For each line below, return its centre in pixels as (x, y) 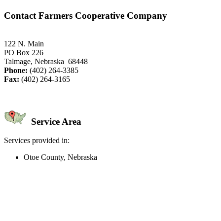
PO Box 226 (24, 52)
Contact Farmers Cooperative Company (86, 16)
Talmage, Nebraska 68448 (46, 61)
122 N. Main (24, 43)
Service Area (55, 121)
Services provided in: (37, 141)
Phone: (16, 70)
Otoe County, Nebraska (60, 157)
